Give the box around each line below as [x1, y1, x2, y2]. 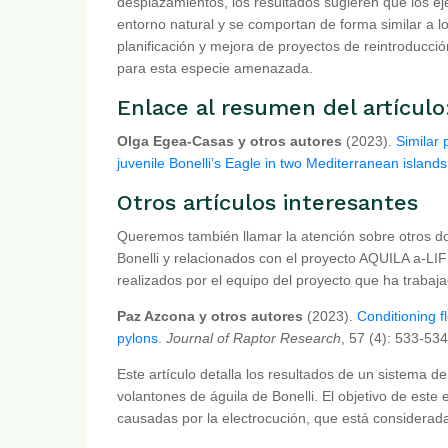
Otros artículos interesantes [117, 189, 418, 215]
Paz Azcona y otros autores [117, 307, 303, 324]
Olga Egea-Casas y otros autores [117, 132, 342, 149]
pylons [117, 329, 158, 346]
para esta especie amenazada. [117, 59, 313, 76]
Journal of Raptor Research [166, 329, 341, 346]
